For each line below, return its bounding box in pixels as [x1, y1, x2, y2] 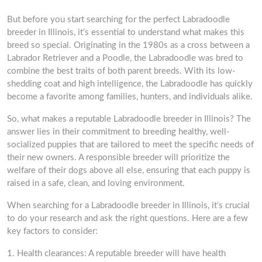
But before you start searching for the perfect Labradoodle [7, 15, 230, 24]
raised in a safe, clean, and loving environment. [7, 179, 185, 188]
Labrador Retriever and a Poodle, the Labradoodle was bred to [7, 54, 243, 63]
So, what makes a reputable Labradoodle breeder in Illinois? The [7, 115, 251, 123]
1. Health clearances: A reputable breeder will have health [7, 249, 226, 258]
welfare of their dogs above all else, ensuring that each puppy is [7, 166, 250, 175]
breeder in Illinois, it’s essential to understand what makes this [7, 28, 244, 37]
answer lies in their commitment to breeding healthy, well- [7, 127, 230, 136]
